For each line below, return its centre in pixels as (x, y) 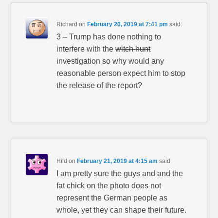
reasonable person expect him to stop (121, 73)
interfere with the (86, 49)
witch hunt (133, 49)
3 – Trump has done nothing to (109, 37)
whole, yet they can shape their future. (122, 210)
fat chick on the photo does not (109, 186)
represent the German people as (112, 198)
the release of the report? (100, 86)
